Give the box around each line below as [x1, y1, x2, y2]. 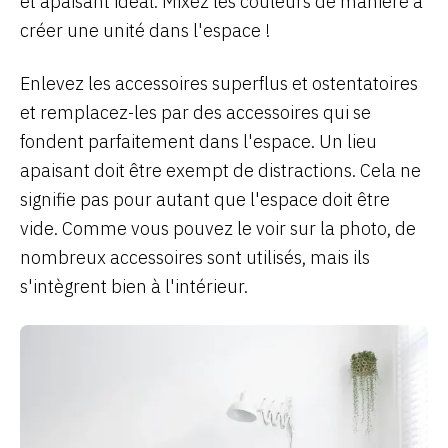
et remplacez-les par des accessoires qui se [20, 100, 371, 124]
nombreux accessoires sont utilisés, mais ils [20, 245, 370, 269]
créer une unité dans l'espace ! [20, 18, 270, 42]
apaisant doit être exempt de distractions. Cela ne [20, 158, 421, 182]
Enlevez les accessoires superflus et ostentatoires [20, 71, 418, 95]
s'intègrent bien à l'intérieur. [20, 274, 248, 298]
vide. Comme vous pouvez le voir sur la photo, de [20, 216, 416, 240]
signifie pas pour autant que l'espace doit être [20, 187, 390, 211]
